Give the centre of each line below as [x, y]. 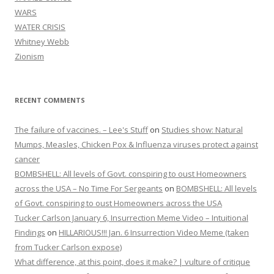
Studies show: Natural [202, 130]
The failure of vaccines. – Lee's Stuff [81, 130]
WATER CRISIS [40, 27]
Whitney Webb [42, 42]
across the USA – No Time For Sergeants [89, 188]
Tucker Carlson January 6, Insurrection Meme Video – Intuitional [131, 218]
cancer [27, 159]
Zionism [29, 56]
